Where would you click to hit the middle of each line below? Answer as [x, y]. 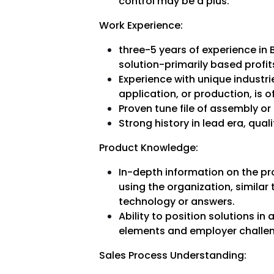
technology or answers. [176, 202]
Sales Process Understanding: [172, 256]
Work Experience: [141, 26]
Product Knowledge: [148, 148]
